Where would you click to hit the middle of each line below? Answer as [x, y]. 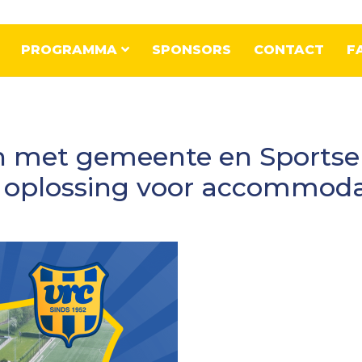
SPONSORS [192, 50]
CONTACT [289, 50]
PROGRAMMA [72, 50]
